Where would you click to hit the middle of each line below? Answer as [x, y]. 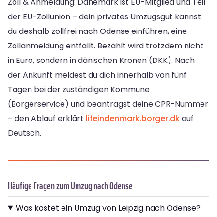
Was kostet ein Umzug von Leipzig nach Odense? [108, 208]
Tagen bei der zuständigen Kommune [79, 89]
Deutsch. [24, 133]
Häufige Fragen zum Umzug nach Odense [70, 186]
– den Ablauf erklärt [47, 118]
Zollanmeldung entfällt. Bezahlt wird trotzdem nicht [106, 46]
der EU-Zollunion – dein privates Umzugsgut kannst [104, 16]
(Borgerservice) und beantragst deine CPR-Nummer [108, 104]
